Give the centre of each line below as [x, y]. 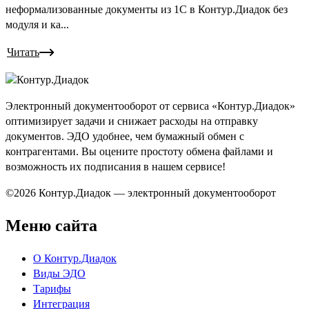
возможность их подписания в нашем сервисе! [116, 167]
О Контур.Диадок [75, 259]
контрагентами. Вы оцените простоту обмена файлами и [139, 152]
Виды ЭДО [59, 274]
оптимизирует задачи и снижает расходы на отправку [132, 121]
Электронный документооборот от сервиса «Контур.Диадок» [150, 106]
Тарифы [52, 289]
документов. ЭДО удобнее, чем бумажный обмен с [125, 137]
